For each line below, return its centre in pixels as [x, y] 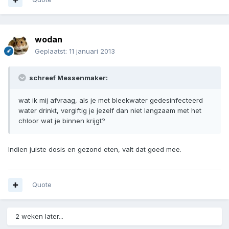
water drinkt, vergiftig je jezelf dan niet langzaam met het [110, 111]
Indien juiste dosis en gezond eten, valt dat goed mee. [95, 150]
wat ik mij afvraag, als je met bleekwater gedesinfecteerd [111, 100]
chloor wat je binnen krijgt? [62, 121]
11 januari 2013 [92, 51]
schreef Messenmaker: [68, 78]
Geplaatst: [52, 51]
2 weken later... [39, 216]
